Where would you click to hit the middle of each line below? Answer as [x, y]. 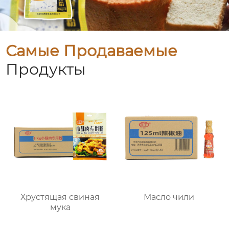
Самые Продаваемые [92, 51]
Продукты [46, 70]
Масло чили [169, 197]
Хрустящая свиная [60, 197]
